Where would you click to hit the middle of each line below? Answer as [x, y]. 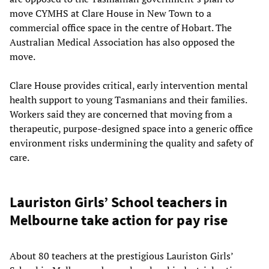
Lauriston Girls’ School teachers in [119, 202]
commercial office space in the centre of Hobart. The [121, 27]
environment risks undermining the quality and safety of [131, 143]
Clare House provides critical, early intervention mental [129, 85]
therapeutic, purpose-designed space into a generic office [131, 128]
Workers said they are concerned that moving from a [121, 114]
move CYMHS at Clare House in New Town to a [110, 13]
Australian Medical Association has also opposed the [122, 42]
